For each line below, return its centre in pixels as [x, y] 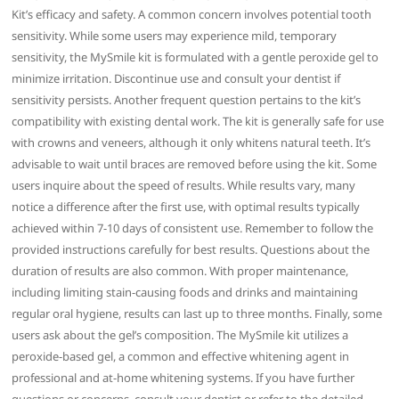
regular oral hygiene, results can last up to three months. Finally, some [197, 313]
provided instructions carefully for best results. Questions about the [191, 249]
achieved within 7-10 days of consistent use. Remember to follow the [193, 228]
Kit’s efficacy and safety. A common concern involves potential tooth [192, 14]
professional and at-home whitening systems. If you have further [183, 377]
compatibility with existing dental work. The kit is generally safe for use [198, 121]
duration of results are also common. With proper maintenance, [180, 270]
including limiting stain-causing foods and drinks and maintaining [185, 292]
